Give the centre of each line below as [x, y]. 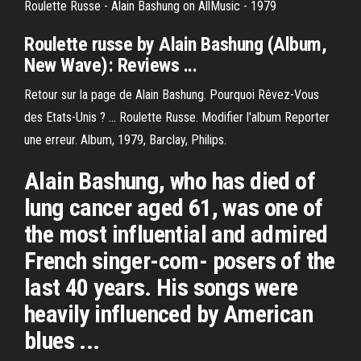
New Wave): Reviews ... [111, 65]
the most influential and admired [176, 234]
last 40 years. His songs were [161, 287]
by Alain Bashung [200, 44]
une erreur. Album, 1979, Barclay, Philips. [125, 140]
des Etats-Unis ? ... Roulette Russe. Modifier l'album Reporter [177, 117]
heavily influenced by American [168, 314]
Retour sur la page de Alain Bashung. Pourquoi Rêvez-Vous [172, 95]
